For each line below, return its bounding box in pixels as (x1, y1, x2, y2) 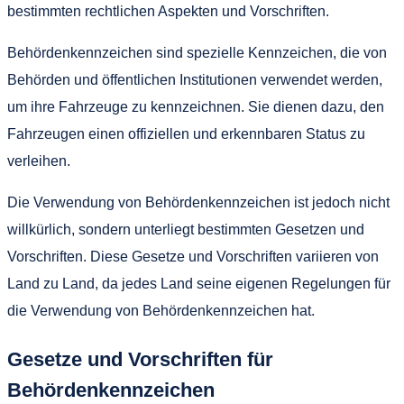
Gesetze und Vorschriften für (7, 348, 273, 372)
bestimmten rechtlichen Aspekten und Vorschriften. (7, 4, 329, 20)
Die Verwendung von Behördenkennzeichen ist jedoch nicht (7, 195, 390, 211)
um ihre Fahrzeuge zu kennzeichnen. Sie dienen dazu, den (7, 99, 384, 115)
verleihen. (7, 153, 70, 170)
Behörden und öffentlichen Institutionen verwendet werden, (7, 72, 382, 88)
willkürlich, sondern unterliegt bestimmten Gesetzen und (7, 222, 364, 238)
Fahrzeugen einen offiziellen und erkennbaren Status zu (7, 126, 365, 142)
